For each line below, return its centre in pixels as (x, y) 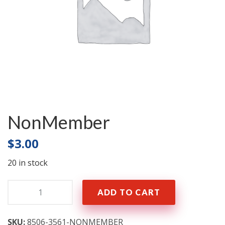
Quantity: (26, 186)
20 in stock (28, 162)
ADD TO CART (129, 192)
